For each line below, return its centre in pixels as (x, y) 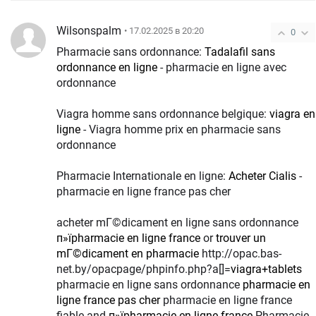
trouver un (241, 238)
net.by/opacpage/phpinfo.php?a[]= (144, 269)
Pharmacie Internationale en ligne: (142, 176)
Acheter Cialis (262, 176)
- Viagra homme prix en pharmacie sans (181, 129)
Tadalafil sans (240, 51)
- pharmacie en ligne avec (222, 67)
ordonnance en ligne (107, 67)
